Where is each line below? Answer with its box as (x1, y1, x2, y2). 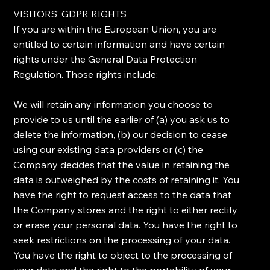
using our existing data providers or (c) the (13, 143, 204, 156)
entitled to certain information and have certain (13, 38, 225, 51)
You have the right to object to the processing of (13, 249, 233, 262)
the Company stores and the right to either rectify (13, 204, 238, 216)
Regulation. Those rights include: (13, 68, 159, 81)
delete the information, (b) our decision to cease (13, 128, 228, 141)
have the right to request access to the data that (13, 189, 232, 201)
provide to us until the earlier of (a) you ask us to (13, 113, 230, 126)
